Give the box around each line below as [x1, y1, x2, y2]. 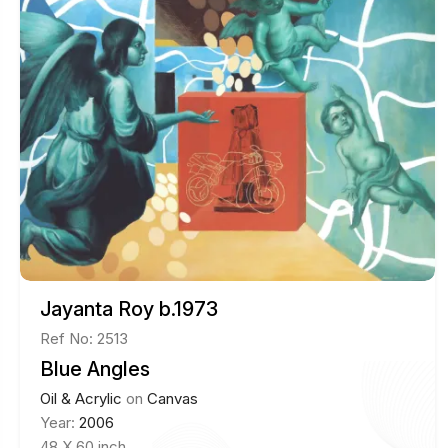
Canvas [147, 389, 198, 409]
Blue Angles [40, 357, 150, 382]
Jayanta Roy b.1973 [40, 297, 218, 322]
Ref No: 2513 [40, 329, 128, 349]
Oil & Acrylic [40, 389, 122, 409]
